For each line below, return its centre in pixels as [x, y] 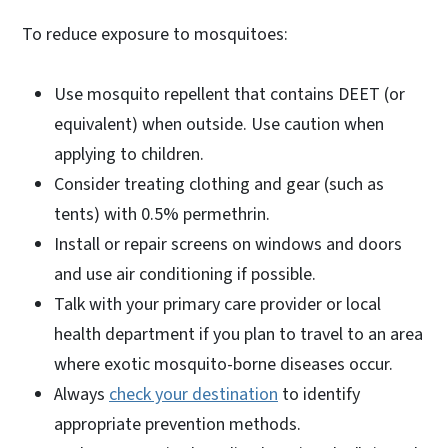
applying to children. [129, 154]
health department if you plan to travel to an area [238, 334]
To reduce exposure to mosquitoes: [159, 34]
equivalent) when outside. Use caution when [219, 124]
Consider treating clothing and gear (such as [219, 184]
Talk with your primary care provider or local [217, 304]
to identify [319, 394]
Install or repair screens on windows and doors [228, 244]
